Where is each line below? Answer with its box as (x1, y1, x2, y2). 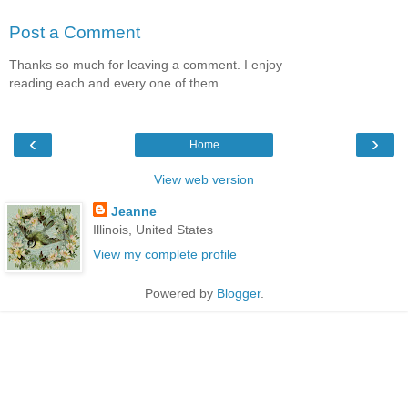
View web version (154, 171, 254, 187)
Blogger (216, 286, 260, 301)
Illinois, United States (92, 221, 213, 237)
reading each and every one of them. (9, 76, 222, 91)
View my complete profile (92, 247, 237, 262)
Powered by (144, 286, 217, 301)
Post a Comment (9, 23, 140, 43)
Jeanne (110, 203, 157, 219)
